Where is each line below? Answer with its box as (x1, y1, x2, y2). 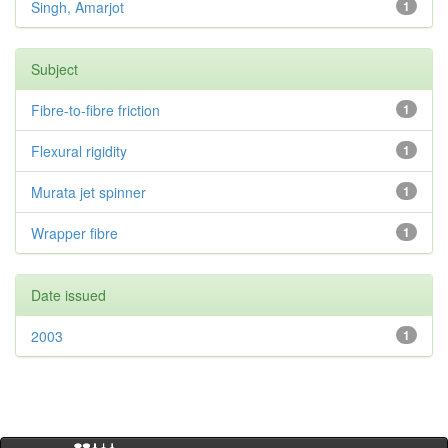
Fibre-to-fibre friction (31, 100, 160, 120)
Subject (31, 59, 78, 79)
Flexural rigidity (31, 141, 127, 161)
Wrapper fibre (31, 223, 118, 243)
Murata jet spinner (31, 182, 146, 202)
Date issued (31, 285, 106, 305)
